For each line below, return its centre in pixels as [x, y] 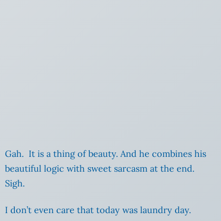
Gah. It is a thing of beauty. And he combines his [106, 154]
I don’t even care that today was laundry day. [98, 210]
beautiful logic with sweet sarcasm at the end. [100, 169]
